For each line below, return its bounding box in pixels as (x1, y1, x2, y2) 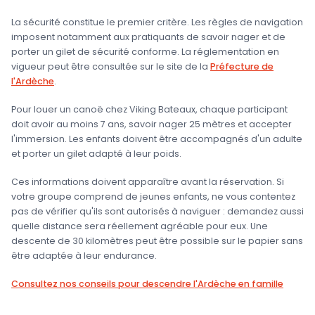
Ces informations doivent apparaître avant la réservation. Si (11, 176, 284, 188)
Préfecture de (210, 60, 274, 72)
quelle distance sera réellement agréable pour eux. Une (11, 220, 268, 232)
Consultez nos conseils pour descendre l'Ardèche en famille (11, 278, 283, 290)
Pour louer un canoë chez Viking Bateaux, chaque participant (11, 103, 288, 115)
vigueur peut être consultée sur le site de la (11, 60, 210, 72)
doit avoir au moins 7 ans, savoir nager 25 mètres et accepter (11, 117, 292, 130)
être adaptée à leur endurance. (11, 250, 157, 262)
